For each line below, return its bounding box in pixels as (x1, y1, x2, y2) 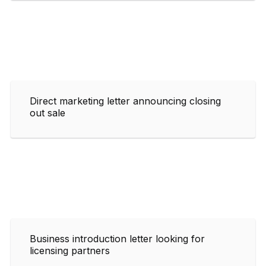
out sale (30, 106, 65, 119)
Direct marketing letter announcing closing (30, 94, 221, 107)
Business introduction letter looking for (30, 232, 205, 245)
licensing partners (30, 244, 110, 256)
